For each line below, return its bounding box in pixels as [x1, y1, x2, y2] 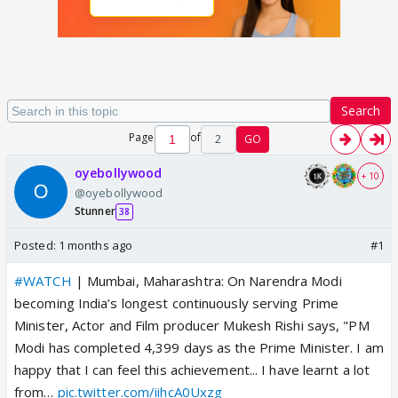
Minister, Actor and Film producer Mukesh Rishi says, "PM [14, 316, 370, 334]
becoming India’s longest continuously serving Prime [14, 294, 339, 312]
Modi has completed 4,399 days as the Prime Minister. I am [14, 338, 384, 356]
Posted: [14, 237, 59, 253]
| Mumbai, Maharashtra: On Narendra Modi [71, 272, 342, 290]
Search [341, 102, 380, 119]
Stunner [75, 203, 115, 219]
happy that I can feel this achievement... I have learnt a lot [14, 361, 370, 378]
